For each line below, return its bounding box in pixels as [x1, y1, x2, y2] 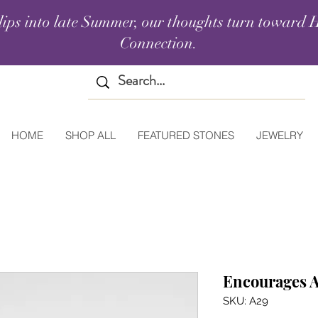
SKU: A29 [223, 295, 268, 308]
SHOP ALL [65, 128, 116, 143]
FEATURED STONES [138, 128, 234, 143]
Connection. [120, 33, 197, 53]
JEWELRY [256, 128, 303, 143]
